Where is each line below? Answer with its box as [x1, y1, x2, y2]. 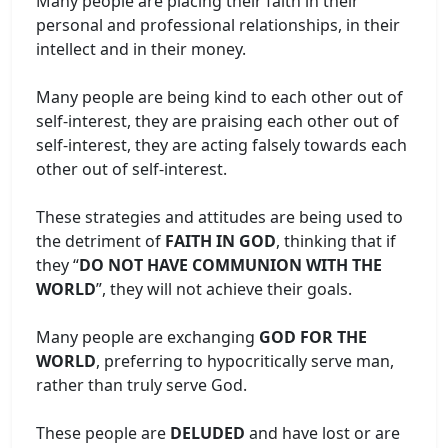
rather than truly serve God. [36, 373, 247, 396]
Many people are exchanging [36, 325, 259, 348]
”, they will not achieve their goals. [96, 277, 352, 300]
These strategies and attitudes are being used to [36, 205, 403, 228]
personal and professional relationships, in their [36, 13, 400, 36]
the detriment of [36, 229, 161, 252]
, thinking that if [276, 229, 396, 252]
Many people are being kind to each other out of [36, 85, 403, 108]
